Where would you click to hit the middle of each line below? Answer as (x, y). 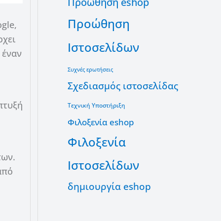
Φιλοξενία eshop (101, 122)
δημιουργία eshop (109, 186)
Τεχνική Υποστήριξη (96, 105)
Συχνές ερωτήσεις (90, 69)
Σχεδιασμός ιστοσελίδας (123, 86)
